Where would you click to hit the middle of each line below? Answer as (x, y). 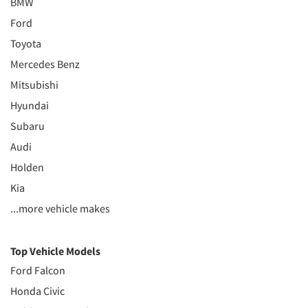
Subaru (27, 126)
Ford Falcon (38, 270)
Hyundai (30, 105)
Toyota (26, 43)
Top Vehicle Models (55, 251)
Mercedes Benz (45, 64)
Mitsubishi (34, 85)
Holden (27, 167)
